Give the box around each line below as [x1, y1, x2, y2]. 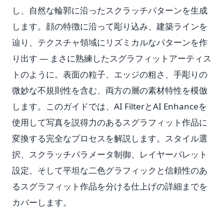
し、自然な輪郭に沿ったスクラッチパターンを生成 [12, 4, 207, 16]
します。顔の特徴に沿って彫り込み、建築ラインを [12, 20, 207, 32]
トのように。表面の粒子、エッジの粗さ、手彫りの [12, 68, 207, 80]
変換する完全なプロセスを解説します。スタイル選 [12, 132, 207, 144]
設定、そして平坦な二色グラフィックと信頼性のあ [12, 164, 207, 176]
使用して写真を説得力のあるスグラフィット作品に [12, 116, 207, 128]
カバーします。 [12, 196, 71, 208]
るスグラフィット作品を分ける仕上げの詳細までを [12, 180, 207, 192]
